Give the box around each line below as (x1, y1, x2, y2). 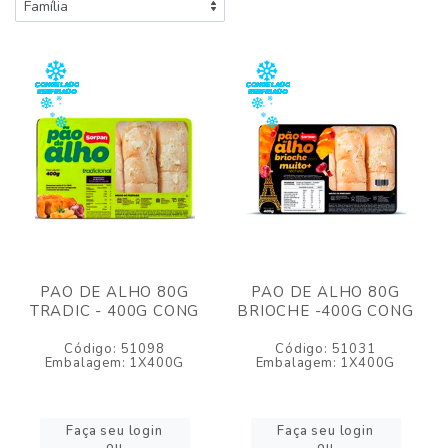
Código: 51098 (64, 340, 165, 358)
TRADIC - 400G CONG (29, 301, 200, 321)
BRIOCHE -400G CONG (237, 301, 414, 321)
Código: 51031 (275, 340, 376, 358)
